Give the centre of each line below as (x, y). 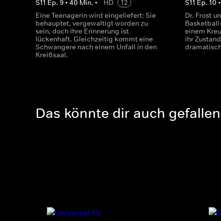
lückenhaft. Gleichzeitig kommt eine (94, 39)
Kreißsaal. (52, 55)
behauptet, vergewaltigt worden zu (92, 23)
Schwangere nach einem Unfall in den (96, 47)
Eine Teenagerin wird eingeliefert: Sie (96, 15)
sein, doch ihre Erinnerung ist (82, 31)
